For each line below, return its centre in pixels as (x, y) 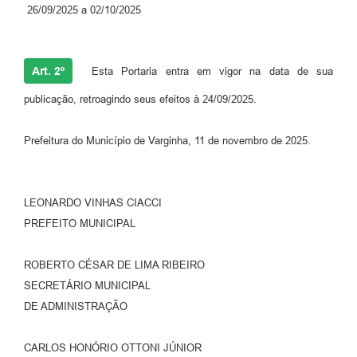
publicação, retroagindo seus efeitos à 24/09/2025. (140, 100)
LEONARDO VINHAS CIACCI (93, 203)
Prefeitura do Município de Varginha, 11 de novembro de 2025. (167, 141)
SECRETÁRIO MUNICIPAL (87, 286)
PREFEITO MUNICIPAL (80, 224)
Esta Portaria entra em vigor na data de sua (208, 72)
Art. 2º (48, 71)
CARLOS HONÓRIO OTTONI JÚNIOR (113, 348)
